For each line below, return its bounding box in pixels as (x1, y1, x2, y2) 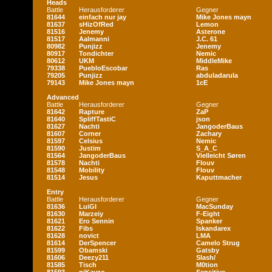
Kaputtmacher (196, 174, 242, 181)
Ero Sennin (79, 217, 114, 225)
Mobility (79, 166, 104, 174)
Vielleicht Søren (196, 152, 246, 159)
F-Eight (196, 210, 220, 217)
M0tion (196, 261, 218, 268)
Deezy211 (79, 254, 109, 261)
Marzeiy (79, 210, 103, 217)
